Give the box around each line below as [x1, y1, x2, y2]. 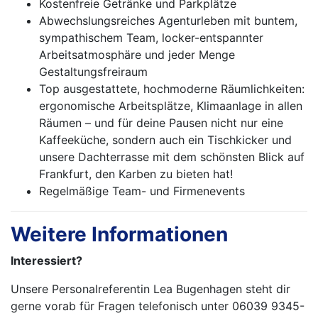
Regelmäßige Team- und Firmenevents [39, 184, 245, 199]
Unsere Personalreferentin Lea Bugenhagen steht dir [11, 282, 290, 297]
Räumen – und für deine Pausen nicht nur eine [39, 116, 283, 131]
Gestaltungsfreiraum [39, 65, 148, 79]
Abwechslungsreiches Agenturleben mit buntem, [39, 13, 297, 28]
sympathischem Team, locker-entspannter [39, 31, 263, 45]
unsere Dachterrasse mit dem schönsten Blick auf [39, 150, 305, 165]
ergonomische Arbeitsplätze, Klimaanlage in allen [39, 99, 302, 114]
